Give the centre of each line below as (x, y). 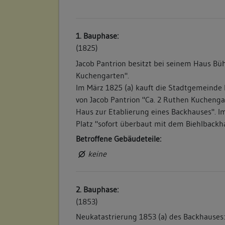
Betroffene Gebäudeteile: (119, 138)
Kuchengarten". (103, 75)
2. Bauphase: (97, 189)
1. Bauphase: (97, 36)
